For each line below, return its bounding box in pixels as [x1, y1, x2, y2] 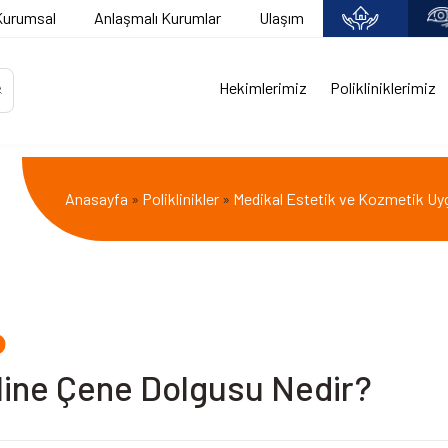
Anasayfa [64, 188, 128, 208]
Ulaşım [259, 8, 305, 28]
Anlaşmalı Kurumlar [94, 8, 222, 28]
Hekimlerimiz [218, 77, 307, 97]
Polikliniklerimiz [330, 77, 437, 97]
